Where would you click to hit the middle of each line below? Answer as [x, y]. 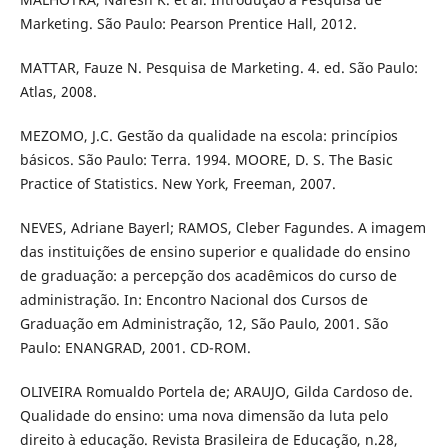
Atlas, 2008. [58, 91]
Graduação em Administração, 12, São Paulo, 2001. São [203, 323]
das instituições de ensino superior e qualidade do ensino [214, 251]
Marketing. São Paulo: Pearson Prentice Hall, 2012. [188, 23]
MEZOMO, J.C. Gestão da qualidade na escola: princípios [208, 135]
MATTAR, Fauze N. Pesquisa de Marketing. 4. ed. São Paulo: [218, 67]
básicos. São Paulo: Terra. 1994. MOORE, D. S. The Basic [206, 159]
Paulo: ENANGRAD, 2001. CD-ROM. [135, 347]
